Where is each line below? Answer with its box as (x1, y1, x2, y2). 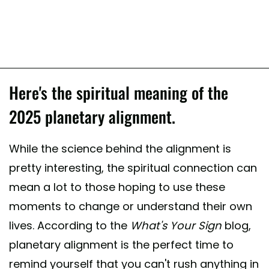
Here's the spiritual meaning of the (9, 80, 228, 104)
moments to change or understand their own (9, 198, 252, 214)
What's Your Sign (130, 217, 222, 233)
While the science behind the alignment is (9, 141, 231, 156)
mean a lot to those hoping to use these (9, 179, 225, 195)
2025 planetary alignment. (9, 104, 175, 128)
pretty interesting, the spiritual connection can (9, 160, 257, 175)
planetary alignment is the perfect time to (9, 237, 234, 252)
